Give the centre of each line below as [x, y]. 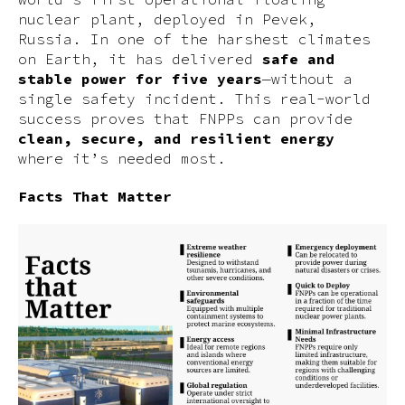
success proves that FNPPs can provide [185, 118]
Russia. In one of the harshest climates [194, 39]
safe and [298, 59]
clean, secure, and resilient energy [176, 138]
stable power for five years [140, 79]
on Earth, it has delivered [140, 59]
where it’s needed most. [122, 158]
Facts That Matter [95, 196]
